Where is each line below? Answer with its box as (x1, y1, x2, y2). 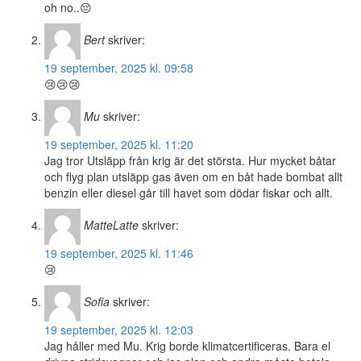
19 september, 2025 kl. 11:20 (44, 136, 193, 153)
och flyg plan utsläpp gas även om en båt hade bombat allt (44, 168, 342, 185)
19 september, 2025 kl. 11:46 (44, 245, 193, 262)
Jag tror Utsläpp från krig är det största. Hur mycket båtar (44, 152, 336, 169)
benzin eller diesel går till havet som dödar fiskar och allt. (44, 185, 333, 201)
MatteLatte (84, 217, 139, 234)
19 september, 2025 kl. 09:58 (44, 60, 193, 77)
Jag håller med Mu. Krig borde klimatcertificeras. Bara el (44, 338, 330, 355)
